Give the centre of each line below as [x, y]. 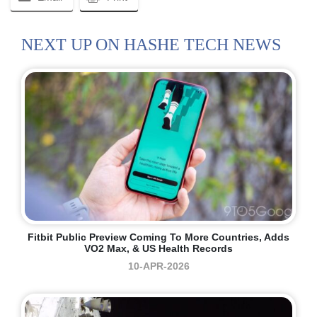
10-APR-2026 [158, 266]
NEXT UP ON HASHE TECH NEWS [151, 44]
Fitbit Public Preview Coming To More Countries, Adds [158, 237]
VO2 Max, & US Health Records [158, 248]
